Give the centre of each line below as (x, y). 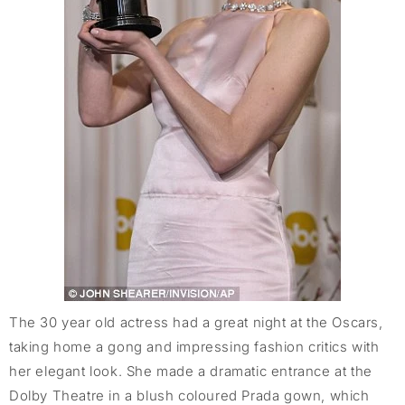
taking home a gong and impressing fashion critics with (194, 347)
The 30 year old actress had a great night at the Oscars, (196, 323)
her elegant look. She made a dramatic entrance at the (191, 372)
